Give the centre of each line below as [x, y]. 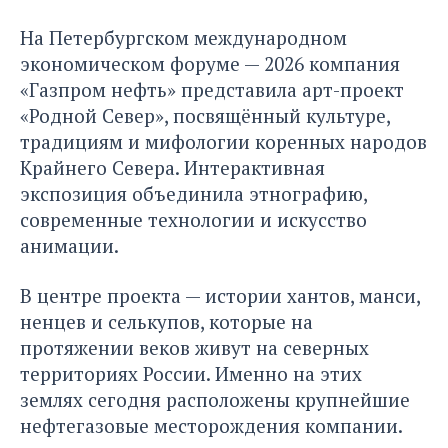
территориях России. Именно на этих [191, 374]
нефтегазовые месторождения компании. [211, 426]
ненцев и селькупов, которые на [166, 322]
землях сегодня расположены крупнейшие [215, 400]
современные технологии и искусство [193, 220]
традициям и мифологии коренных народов [223, 142]
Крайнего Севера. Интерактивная [172, 168]
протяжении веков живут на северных [194, 348]
